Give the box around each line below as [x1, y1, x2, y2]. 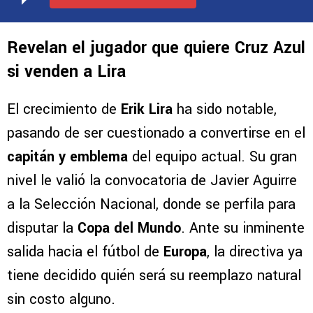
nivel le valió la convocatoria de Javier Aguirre [7, 170, 297, 191]
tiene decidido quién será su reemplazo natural [7, 265, 301, 286]
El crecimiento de [7, 99, 121, 120]
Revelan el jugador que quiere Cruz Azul [7, 36, 305, 60]
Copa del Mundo [78, 218, 181, 239]
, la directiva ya [207, 242, 303, 263]
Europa [163, 242, 207, 263]
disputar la [7, 218, 78, 239]
